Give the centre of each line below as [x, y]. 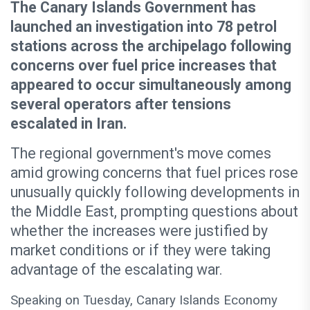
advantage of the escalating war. [117, 270]
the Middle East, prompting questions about [154, 212]
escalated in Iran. [69, 124]
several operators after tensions [121, 104]
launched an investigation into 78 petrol [144, 27]
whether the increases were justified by [139, 231]
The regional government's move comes [141, 154]
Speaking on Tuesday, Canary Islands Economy [144, 301]
